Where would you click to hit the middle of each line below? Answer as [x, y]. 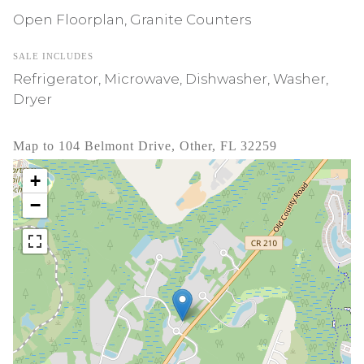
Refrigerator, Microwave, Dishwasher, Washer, [171, 79]
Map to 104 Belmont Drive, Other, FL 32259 [145, 146]
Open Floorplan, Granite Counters [132, 19]
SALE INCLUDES [53, 56]
